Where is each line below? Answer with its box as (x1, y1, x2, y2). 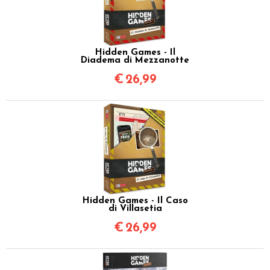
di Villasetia (108, 204, 162, 213)
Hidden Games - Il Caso (82, 196, 188, 206)
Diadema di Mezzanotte (81, 55, 189, 65)
